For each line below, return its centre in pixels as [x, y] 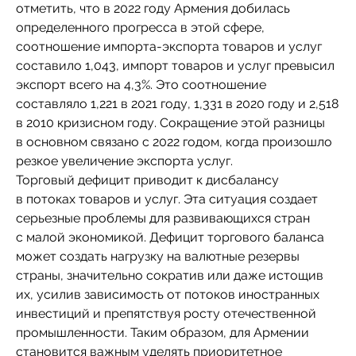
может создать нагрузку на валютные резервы [158, 256]
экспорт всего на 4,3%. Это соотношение [141, 85]
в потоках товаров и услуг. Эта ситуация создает [167, 199]
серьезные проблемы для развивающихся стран [163, 218]
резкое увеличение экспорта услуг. [124, 161]
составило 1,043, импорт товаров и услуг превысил [175, 66]
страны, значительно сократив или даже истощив [170, 275]
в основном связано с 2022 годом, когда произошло [174, 142]
